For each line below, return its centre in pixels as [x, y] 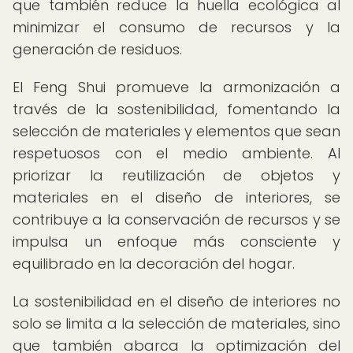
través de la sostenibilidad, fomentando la [176, 109]
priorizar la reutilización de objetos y [176, 175]
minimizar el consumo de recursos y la [176, 27]
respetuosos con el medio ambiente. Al [176, 153]
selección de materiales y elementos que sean [176, 131]
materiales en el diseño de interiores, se [176, 197]
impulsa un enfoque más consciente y [176, 242]
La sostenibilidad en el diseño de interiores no [176, 301]
